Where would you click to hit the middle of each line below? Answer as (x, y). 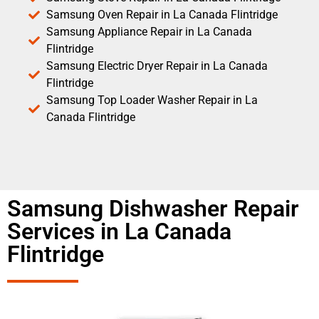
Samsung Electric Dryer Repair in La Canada (157, 66)
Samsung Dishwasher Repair (153, 208)
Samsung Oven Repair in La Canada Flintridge (162, 14)
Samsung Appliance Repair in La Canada (149, 31)
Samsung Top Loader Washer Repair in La (152, 100)
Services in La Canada (119, 231)
